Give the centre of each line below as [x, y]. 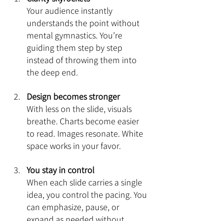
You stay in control [60, 170]
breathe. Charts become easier [84, 121]
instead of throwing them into [83, 60]
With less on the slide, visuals [80, 109]
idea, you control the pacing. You [88, 195]
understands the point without [84, 23]
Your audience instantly [71, 11]
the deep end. [52, 72]
